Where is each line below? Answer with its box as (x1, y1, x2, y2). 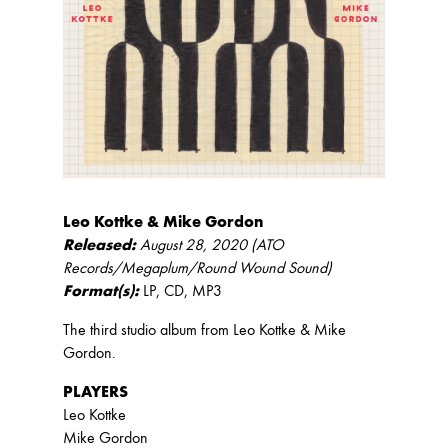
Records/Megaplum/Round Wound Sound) (62, 258, 332, 278)
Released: (62, 235, 136, 255)
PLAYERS (62, 382, 128, 402)
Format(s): (62, 281, 139, 301)
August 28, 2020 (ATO (135, 235, 284, 255)
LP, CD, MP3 (142, 281, 222, 301)
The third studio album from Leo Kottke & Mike (62, 320, 346, 340)
